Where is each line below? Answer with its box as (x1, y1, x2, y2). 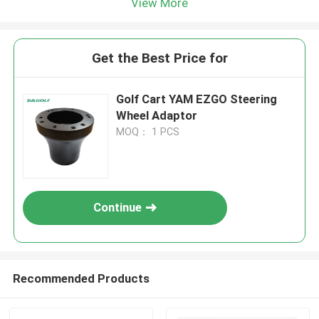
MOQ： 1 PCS (116, 126, 180, 138)
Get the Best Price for (91, 50, 228, 67)
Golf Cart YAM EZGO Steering (116, 92, 278, 107)
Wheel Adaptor (116, 108, 198, 123)
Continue (93, 200, 142, 215)
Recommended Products (12, 271, 150, 286)
